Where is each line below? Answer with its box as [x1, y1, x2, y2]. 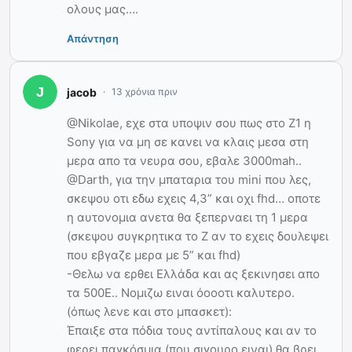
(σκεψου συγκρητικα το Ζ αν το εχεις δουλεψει [67, 229, 328, 244]
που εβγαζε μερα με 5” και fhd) [67, 247, 240, 263]
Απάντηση [67, 32, 119, 46]
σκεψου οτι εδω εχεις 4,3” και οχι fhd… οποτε [67, 191, 321, 207]
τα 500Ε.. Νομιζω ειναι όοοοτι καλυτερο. [67, 285, 295, 301]
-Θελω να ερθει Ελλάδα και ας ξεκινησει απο [67, 266, 320, 282]
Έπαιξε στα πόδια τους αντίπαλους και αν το [67, 323, 317, 339]
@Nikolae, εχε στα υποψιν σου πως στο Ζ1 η [67, 115, 311, 131]
